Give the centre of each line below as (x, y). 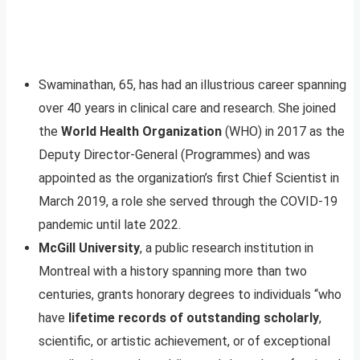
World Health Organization (141, 131)
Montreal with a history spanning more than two (173, 271)
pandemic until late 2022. (110, 224)
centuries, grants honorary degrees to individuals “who (190, 294)
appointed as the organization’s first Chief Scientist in (189, 178)
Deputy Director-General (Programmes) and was (174, 154)
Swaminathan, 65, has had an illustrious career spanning (192, 84)
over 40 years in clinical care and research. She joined (187, 108)
